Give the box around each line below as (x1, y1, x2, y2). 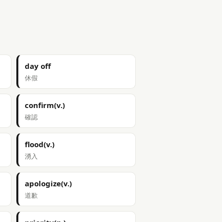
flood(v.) (24, 139, 55, 149)
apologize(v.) (24, 178, 72, 188)
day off (24, 61, 51, 71)
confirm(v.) (24, 100, 65, 110)
